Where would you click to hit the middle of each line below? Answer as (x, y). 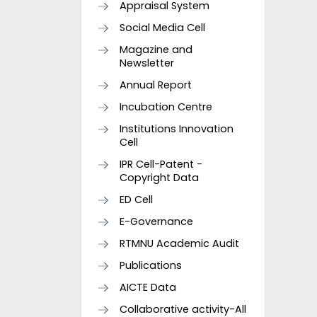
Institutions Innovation (177, 129)
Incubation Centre (166, 107)
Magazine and (156, 50)
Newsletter (147, 63)
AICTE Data (148, 287)
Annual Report (156, 85)
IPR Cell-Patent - (161, 164)
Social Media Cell (162, 28)
